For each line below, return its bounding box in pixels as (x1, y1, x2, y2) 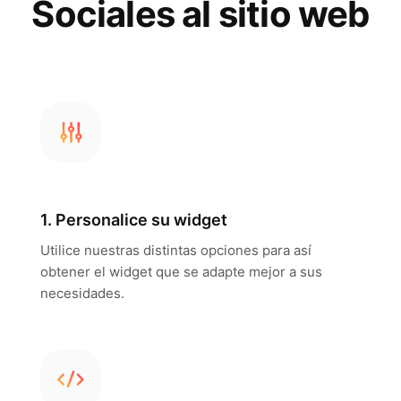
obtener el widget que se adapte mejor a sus (39, 263, 322, 280)
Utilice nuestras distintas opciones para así (39, 242, 311, 259)
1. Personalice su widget (39, 210, 227, 229)
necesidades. (39, 285, 124, 302)
